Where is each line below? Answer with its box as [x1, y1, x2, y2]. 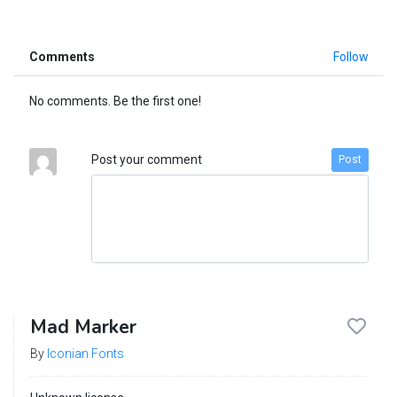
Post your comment [90, 152, 202, 167]
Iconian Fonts [46, 346, 124, 361]
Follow [332, 49, 369, 64]
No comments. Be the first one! [28, 93, 201, 108]
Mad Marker [29, 314, 136, 339]
